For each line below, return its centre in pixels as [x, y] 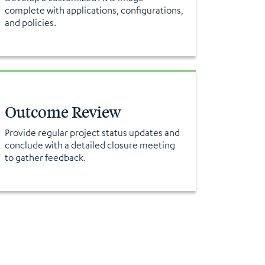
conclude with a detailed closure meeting [90, 145]
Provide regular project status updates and [92, 132]
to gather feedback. [45, 157]
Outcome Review [63, 112]
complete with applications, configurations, [94, 10]
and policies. [30, 22]
